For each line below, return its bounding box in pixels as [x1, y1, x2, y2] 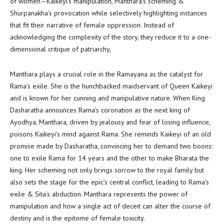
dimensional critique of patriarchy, [10, 44, 111, 53]
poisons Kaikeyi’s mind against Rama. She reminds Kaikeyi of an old [10, 129, 211, 138]
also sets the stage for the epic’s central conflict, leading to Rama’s [10, 177, 209, 186]
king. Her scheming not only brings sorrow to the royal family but [10, 165, 204, 174]
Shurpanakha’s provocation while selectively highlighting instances [10, 8, 207, 17]
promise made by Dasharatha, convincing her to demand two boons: [10, 141, 212, 150]
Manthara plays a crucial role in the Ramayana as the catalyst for [10, 69, 203, 78]
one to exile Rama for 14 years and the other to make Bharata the [10, 153, 209, 162]
